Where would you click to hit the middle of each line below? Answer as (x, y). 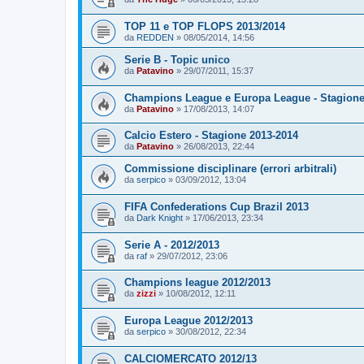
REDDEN (155, 38)
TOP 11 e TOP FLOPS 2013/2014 (205, 27)
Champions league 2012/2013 (197, 283)
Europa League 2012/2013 (188, 320)
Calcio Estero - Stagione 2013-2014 (211, 136)
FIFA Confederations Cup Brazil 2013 (217, 206)
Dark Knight (160, 217)
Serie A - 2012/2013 (172, 245)
